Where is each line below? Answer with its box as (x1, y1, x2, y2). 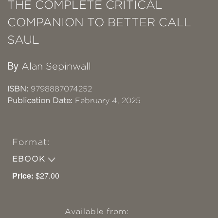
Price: (12, 170, 34, 182)
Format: (12, 137, 50, 147)
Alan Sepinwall (21, 61, 91, 72)
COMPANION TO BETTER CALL (7, 16, 191, 29)
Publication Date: (7, 96, 73, 105)
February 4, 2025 (73, 96, 141, 105)
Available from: (64, 207, 129, 216)
